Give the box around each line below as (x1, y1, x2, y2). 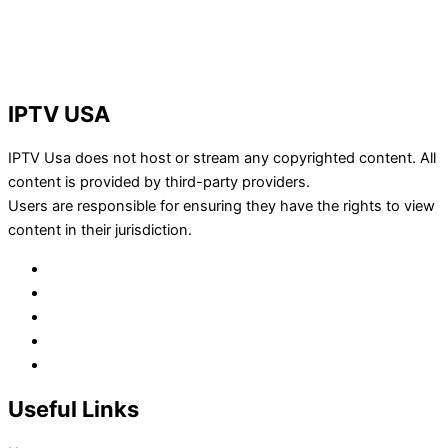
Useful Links (8, 395, 139, 422)
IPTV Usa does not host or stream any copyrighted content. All (8, 149, 436, 168)
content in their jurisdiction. (8, 221, 192, 240)
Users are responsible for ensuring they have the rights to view (8, 197, 435, 216)
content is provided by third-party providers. (8, 173, 310, 192)
